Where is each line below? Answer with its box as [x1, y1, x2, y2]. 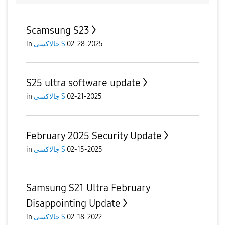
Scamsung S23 [26, 24, 89, 36]
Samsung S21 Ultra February [26, 181, 150, 194]
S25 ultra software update [26, 76, 141, 89]
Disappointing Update [26, 197, 121, 209]
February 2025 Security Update [26, 129, 162, 142]
